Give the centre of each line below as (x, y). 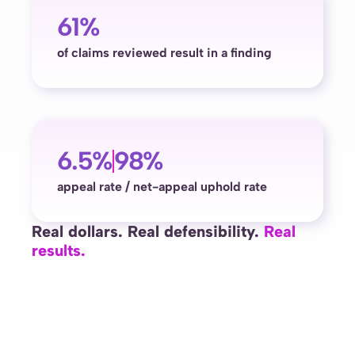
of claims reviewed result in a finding (164, 53)
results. (61, 250)
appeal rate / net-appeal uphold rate (162, 187)
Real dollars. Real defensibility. (148, 231)
